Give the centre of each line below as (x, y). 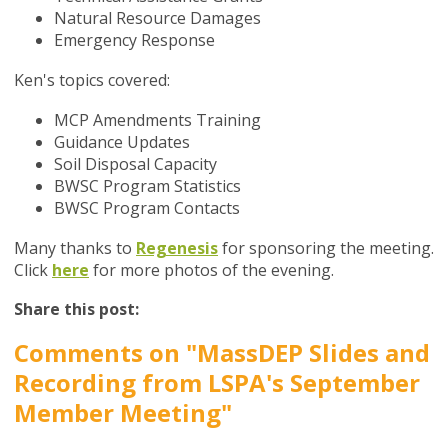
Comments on (100, 353)
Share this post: (76, 309)
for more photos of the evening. (211, 270)
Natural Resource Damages (157, 18)
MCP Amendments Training (157, 120)
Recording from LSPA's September (217, 383)
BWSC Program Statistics (147, 186)
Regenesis (177, 248)
